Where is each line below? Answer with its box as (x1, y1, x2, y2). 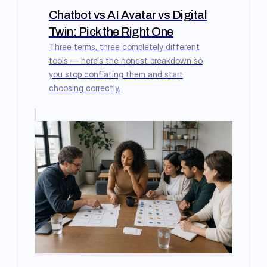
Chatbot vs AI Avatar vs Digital (48, 6, 207, 24)
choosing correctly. (48, 83, 120, 94)
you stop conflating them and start (48, 69, 183, 80)
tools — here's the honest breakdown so (48, 55, 203, 66)
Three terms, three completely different (48, 42, 200, 52)
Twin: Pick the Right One (48, 23, 173, 41)
